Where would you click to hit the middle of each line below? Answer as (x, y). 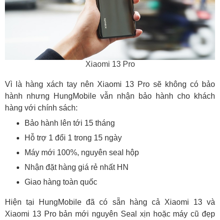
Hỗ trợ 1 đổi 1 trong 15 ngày (73, 137)
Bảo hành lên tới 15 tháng (70, 123)
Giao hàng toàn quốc (61, 182)
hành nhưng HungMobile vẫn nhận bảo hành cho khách (110, 96)
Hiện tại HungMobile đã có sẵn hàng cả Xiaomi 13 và (110, 202)
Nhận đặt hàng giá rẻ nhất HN (77, 167)
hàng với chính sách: (41, 108)
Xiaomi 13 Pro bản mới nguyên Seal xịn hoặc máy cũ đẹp (110, 214)
